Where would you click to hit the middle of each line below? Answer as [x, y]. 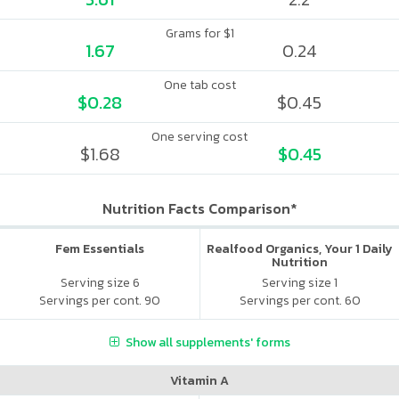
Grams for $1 [199, 33]
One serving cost [199, 137]
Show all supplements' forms [208, 342]
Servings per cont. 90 [100, 300]
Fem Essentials [100, 249]
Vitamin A [199, 380]
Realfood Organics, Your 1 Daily [300, 249]
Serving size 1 [300, 282]
